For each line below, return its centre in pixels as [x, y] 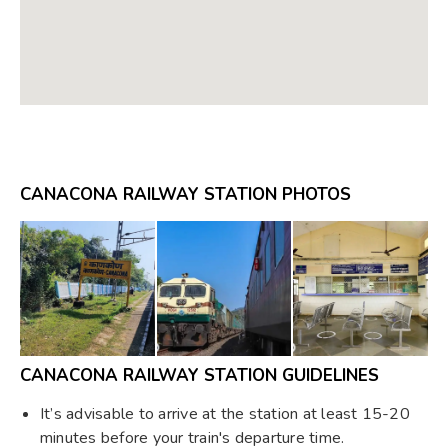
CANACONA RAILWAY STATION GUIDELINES [199, 376]
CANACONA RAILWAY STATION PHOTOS [185, 195]
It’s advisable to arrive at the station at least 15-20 [225, 414]
